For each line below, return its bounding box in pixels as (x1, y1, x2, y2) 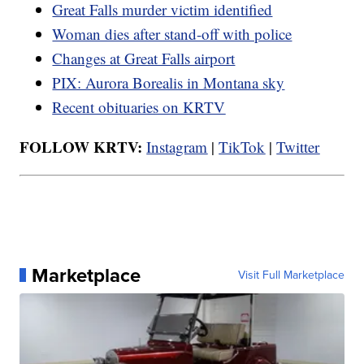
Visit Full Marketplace (237, 266, 344, 284)
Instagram (146, 136, 208, 157)
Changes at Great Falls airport (52, 47, 236, 68)
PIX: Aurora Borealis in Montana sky (52, 71, 285, 93)
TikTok (219, 136, 266, 157)
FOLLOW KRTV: (19, 135, 147, 158)
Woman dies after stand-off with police (52, 23, 292, 44)
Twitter (276, 136, 320, 157)
